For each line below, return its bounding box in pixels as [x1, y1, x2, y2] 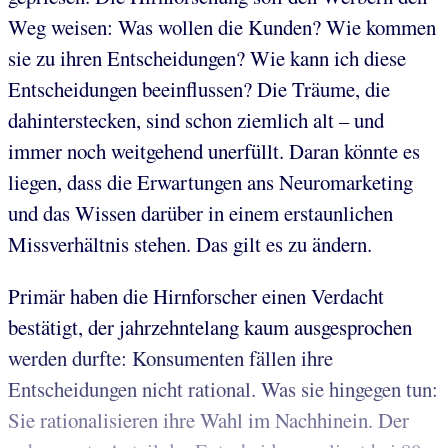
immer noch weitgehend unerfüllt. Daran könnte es [8, 137, 420, 166]
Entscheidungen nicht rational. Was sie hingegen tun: [8, 375, 438, 404]
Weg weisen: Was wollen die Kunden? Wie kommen [8, 13, 436, 42]
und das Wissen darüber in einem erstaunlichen [8, 199, 393, 228]
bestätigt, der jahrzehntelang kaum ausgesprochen [8, 313, 412, 342]
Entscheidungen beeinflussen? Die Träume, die [8, 75, 390, 104]
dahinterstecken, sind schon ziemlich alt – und [8, 106, 384, 135]
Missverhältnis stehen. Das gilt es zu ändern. [8, 230, 372, 259]
